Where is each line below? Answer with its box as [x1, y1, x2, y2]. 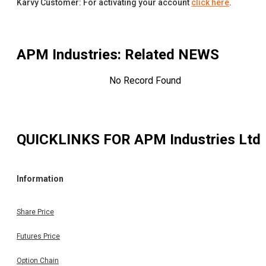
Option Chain [17, 256, 59, 265]
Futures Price [17, 232, 60, 240]
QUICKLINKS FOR [17, 131, 134, 148]
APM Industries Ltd [134, 131, 261, 148]
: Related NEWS [118, 46, 219, 64]
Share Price [17, 207, 54, 216]
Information [17, 173, 64, 183]
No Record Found [109, 75, 181, 87]
